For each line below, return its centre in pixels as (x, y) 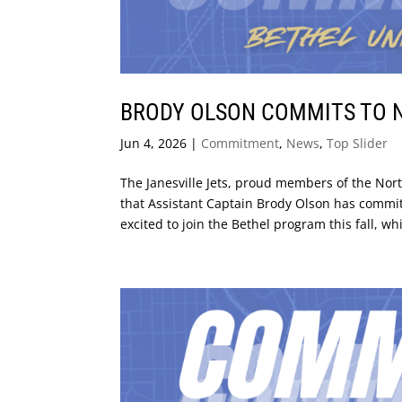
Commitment (240, 143)
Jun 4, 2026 (154, 143)
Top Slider (358, 143)
